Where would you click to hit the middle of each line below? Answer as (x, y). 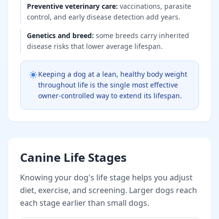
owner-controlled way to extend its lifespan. (110, 95)
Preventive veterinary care (71, 6)
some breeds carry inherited (142, 35)
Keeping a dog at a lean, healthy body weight (113, 74)
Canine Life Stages (73, 157)
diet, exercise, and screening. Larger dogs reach (109, 190)
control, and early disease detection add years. (104, 17)
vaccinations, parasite (155, 6)
